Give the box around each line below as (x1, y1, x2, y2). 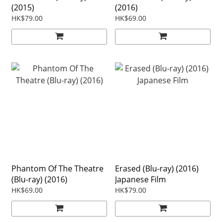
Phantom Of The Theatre (11, 163, 104, 174)
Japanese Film (115, 173, 166, 185)
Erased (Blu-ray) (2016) (115, 163, 199, 174)
